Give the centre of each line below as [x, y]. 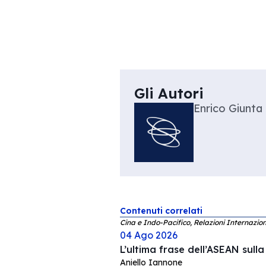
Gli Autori [169, 93]
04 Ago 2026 [148, 235]
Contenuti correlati [161, 211]
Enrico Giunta [228, 108]
